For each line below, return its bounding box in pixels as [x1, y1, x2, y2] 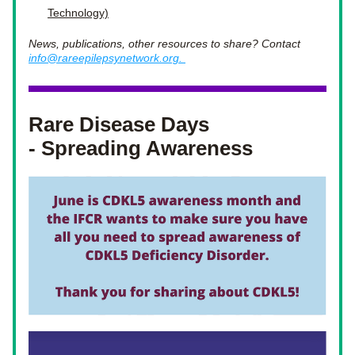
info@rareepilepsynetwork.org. [29, 52, 185, 64]
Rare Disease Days [29, 113, 209, 136]
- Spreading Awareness [29, 136, 253, 160]
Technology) [48, 6, 109, 19]
